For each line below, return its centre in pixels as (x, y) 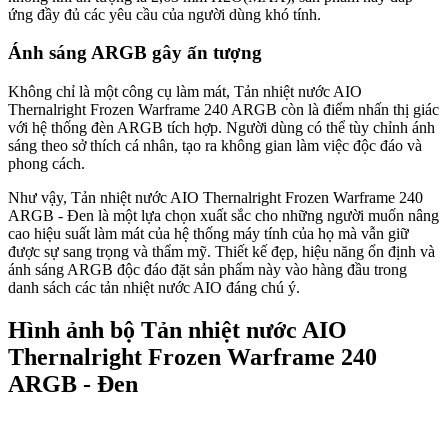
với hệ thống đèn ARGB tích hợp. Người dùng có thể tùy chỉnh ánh (221, 127)
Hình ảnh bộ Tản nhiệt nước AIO (177, 329)
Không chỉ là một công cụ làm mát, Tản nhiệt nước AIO (185, 91)
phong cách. (46, 163)
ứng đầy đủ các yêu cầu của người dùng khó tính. (164, 14)
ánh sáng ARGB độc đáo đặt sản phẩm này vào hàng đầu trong (207, 269)
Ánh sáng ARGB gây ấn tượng (135, 53)
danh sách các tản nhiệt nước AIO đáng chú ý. (154, 287)
